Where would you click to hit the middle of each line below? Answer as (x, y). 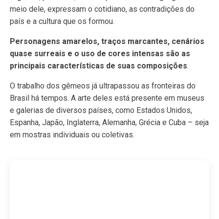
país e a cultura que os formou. (62, 21)
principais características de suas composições (99, 66)
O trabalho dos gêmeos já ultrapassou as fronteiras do (103, 86)
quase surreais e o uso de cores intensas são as (100, 54)
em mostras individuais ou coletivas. (72, 135)
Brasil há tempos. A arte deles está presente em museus (107, 98)
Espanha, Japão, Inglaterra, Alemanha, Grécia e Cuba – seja (109, 122)
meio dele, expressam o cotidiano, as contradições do (102, 9)
